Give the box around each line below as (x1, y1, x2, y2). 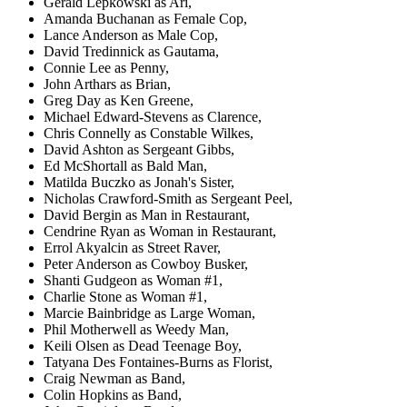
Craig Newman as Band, (44, 371, 185, 387)
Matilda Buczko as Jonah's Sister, (44, 174, 234, 191)
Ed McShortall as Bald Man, (44, 158, 207, 174)
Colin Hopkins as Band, (44, 387, 182, 403)
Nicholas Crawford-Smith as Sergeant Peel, (44, 191, 293, 207)
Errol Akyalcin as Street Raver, (44, 240, 221, 256)
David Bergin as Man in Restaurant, (44, 207, 250, 223)
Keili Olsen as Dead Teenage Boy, (44, 338, 242, 354)
